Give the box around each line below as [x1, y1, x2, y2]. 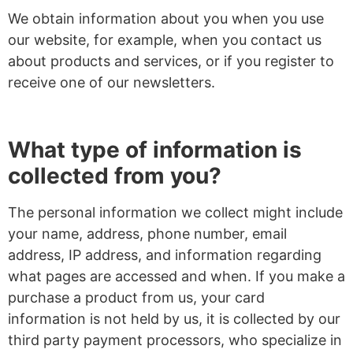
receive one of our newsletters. [8, 74, 215, 91]
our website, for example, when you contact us [8, 32, 321, 49]
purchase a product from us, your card [8, 289, 265, 307]
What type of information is [8, 136, 302, 164]
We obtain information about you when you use [8, 10, 324, 28]
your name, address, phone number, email [8, 225, 287, 243]
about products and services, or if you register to [8, 53, 334, 70]
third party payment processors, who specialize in [8, 332, 342, 349]
